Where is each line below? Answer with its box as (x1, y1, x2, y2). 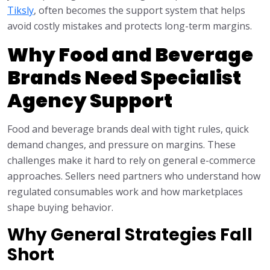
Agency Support (7, 87, 172, 115)
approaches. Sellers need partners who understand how (7, 169, 260, 183)
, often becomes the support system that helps (34, 4, 245, 17)
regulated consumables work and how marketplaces (7, 185, 243, 199)
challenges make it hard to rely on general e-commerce (7, 154, 256, 168)
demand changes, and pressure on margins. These (7, 138, 236, 152)
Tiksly (7, 4, 34, 17)
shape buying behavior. (7, 201, 113, 215)
